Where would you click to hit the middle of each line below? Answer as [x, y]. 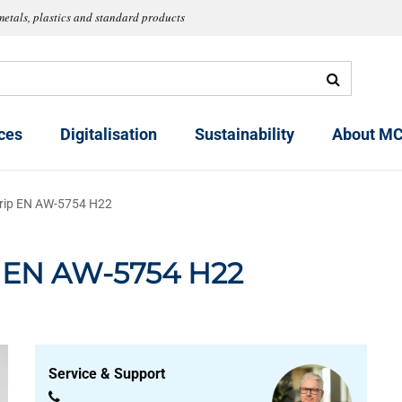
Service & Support [109, 374]
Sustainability [245, 135]
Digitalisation [109, 135]
